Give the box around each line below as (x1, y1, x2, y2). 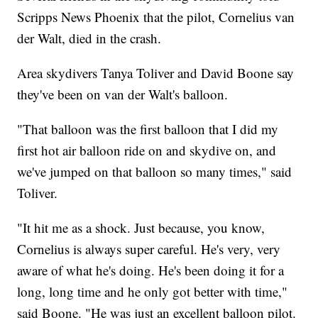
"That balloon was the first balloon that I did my (17, 120, 279, 138)
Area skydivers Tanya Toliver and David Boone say (17, 64, 295, 82)
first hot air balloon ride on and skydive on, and (17, 141, 277, 160)
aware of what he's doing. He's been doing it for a (17, 261, 285, 280)
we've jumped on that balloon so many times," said (17, 163, 292, 181)
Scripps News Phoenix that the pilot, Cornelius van (17, 8, 295, 26)
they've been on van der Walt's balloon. (17, 85, 229, 104)
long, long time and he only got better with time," (17, 283, 288, 301)
